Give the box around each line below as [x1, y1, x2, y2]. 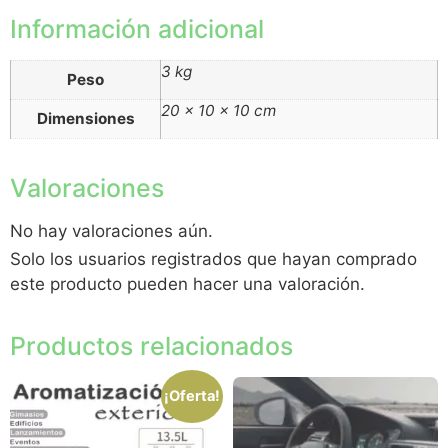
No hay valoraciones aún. [10, 221, 213, 242]
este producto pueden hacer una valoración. [10, 274, 365, 295]
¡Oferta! [163, 386, 220, 405]
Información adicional [10, 14, 264, 45]
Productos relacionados [10, 331, 293, 362]
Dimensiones [36, 109, 135, 129]
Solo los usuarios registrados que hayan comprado [10, 249, 417, 270]
